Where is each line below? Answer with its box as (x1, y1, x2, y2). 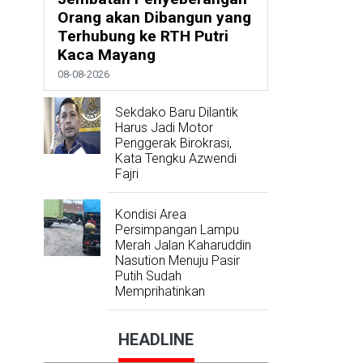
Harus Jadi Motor (114, 119, 213, 135)
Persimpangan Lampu (114, 221, 239, 237)
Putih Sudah (114, 267, 181, 284)
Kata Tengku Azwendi (114, 150, 237, 166)
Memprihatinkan (114, 283, 205, 299)
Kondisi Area (114, 206, 186, 222)
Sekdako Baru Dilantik (114, 104, 238, 120)
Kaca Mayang (57, 45, 156, 64)
